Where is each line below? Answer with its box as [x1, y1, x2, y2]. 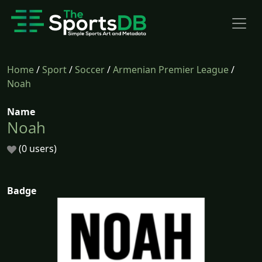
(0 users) [16, 142, 57, 155]
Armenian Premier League [113, 63, 229, 76]
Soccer [75, 63, 105, 76]
